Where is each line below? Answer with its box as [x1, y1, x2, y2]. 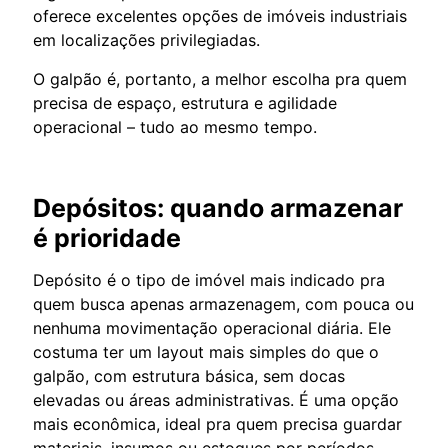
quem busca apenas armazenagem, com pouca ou [33, 293, 414, 314]
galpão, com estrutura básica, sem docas [33, 365, 345, 386]
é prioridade [33, 222, 181, 253]
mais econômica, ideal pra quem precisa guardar [33, 413, 402, 434]
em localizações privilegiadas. [33, 29, 260, 50]
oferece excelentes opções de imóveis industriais [33, 5, 407, 26]
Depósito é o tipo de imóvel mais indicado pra [33, 269, 385, 290]
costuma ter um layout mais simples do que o [33, 341, 379, 362]
